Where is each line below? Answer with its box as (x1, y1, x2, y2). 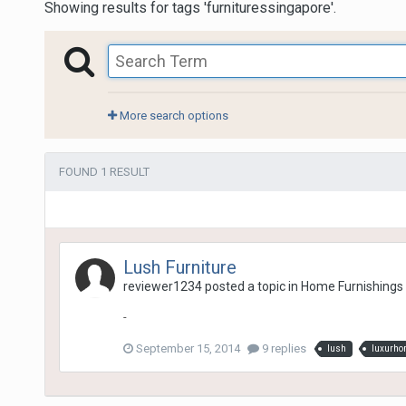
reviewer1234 (122, 278, 202, 294)
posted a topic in (201, 278, 301, 294)
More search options (116, 108, 228, 122)
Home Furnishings (300, 278, 403, 294)
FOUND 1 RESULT (58, 164, 150, 179)
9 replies (258, 341, 306, 355)
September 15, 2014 (135, 341, 240, 355)
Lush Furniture (122, 256, 237, 278)
